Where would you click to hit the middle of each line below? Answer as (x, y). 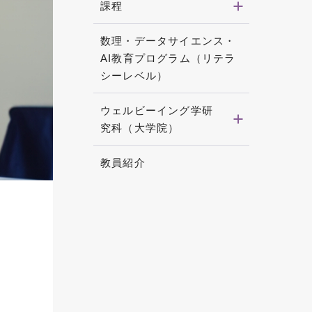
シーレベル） (134, 76)
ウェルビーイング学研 (157, 110)
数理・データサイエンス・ (168, 41)
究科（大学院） (140, 128)
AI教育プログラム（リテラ (168, 58)
